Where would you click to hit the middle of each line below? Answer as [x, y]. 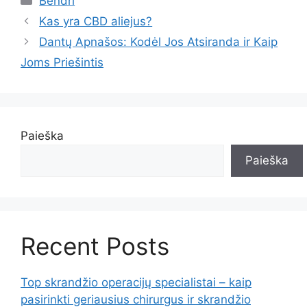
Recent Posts [95, 246]
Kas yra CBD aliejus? [96, 21]
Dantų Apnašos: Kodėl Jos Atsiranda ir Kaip [159, 42]
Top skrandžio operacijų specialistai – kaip [136, 282]
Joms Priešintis [62, 62]
